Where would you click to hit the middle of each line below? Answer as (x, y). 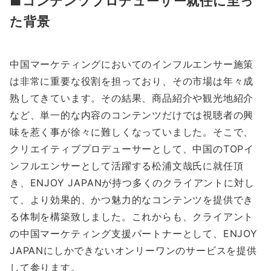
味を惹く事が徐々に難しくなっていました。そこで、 (132, 132)
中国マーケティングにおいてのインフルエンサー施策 (132, 64)
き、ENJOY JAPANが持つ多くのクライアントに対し (132, 183)
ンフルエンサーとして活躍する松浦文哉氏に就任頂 (127, 166)
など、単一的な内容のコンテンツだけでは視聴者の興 (132, 115)
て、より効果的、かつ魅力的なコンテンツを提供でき (132, 200)
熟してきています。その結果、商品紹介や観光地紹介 (132, 98)
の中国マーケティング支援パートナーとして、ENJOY (134, 234)
